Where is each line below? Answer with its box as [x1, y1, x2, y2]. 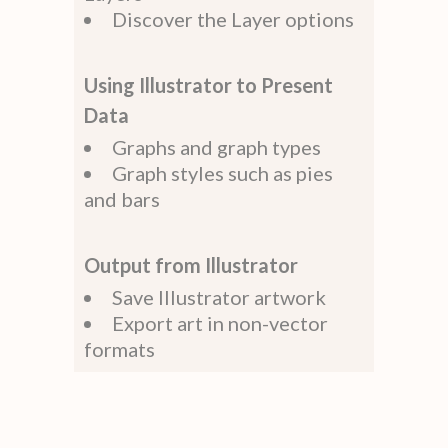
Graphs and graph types [112, 134, 321, 159]
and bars [84, 186, 160, 211]
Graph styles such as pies [112, 160, 333, 185]
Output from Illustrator [84, 252, 298, 277]
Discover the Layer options [112, 6, 354, 31]
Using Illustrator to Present [84, 72, 333, 97]
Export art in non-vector [112, 310, 328, 335]
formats [84, 336, 155, 361]
